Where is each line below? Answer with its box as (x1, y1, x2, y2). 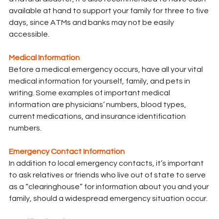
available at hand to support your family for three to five (9, 7, 210, 15)
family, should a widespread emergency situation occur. (9, 195, 208, 203)
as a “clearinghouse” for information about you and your (9, 183, 210, 191)
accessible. (9, 30, 49, 39)
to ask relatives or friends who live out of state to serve (9, 171, 207, 179)
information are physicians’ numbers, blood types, (9, 101, 188, 109)
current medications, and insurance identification (9, 112, 187, 121)
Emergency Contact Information (9, 148, 125, 156)
